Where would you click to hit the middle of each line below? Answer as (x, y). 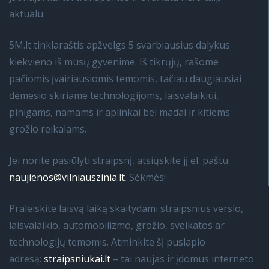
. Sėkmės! (145, 177)
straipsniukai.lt (77, 259)
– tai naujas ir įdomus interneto (182, 259)
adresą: (26, 259)
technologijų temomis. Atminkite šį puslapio (107, 242)
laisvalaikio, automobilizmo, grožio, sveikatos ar (117, 225)
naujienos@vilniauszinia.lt (67, 177)
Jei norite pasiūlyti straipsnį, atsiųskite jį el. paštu (119, 160)
